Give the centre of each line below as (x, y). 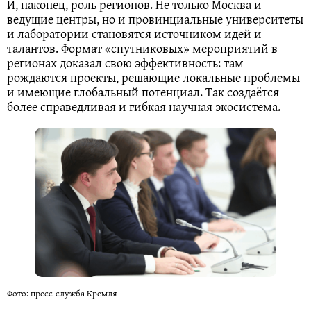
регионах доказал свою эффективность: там (125, 63)
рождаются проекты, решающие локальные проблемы (153, 78)
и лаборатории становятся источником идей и (134, 34)
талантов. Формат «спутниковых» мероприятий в (142, 49)
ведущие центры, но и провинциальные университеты (155, 19)
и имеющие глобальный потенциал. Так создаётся (143, 92)
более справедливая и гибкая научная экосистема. (144, 107)
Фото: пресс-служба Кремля (62, 294)
